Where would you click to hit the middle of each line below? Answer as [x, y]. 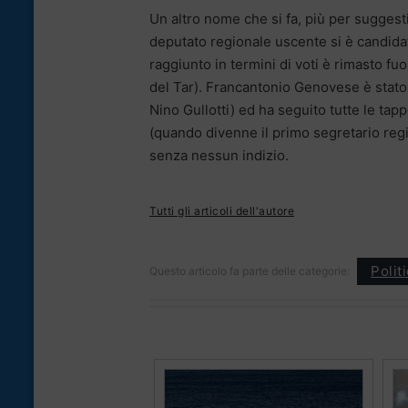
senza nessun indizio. [219, 155]
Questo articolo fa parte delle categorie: [250, 270]
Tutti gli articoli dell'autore [222, 210]
